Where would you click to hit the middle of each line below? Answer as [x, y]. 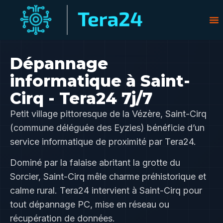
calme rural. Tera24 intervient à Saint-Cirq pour [106, 191]
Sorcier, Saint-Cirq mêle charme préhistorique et [108, 177]
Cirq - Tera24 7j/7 [81, 98]
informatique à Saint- [100, 81]
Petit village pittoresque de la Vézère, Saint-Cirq [108, 114]
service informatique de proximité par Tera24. [103, 142]
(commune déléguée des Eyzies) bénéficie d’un [107, 128]
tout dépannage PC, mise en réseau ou [90, 205]
